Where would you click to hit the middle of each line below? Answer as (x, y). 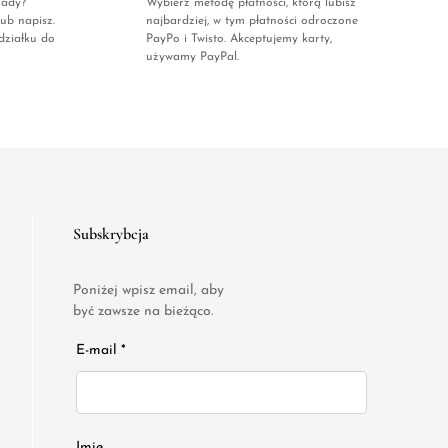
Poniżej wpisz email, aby (148, 290)
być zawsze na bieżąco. (142, 311)
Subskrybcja (110, 234)
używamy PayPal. (192, 57)
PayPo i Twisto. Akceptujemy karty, (239, 39)
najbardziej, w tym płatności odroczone (252, 21)
